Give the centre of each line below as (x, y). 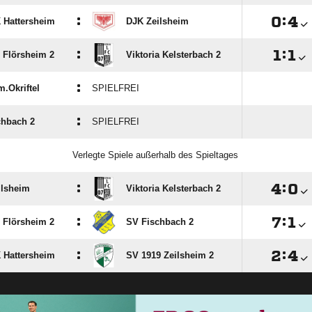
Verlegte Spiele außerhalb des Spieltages (155, 155)
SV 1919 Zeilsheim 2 (170, 255)
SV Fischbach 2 (160, 222)
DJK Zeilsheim (157, 21)
